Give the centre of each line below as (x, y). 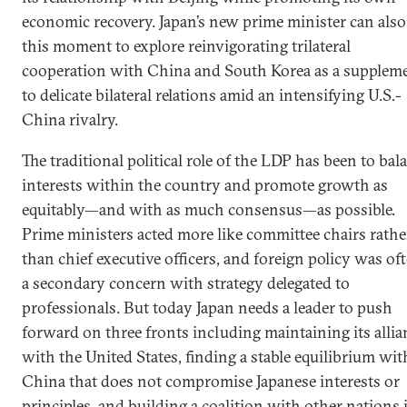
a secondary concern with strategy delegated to (186, 283)
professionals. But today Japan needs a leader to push (207, 308)
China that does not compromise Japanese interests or (211, 381)
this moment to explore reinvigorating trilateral (186, 46)
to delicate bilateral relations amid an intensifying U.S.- (212, 95)
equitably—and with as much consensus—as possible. (208, 209)
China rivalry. (70, 119)
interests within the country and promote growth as (205, 185)
